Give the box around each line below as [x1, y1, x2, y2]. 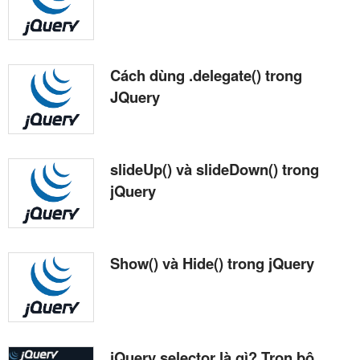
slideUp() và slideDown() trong [110, 158, 319, 181]
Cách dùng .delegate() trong [110, 64, 302, 87]
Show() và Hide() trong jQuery [110, 252, 314, 275]
